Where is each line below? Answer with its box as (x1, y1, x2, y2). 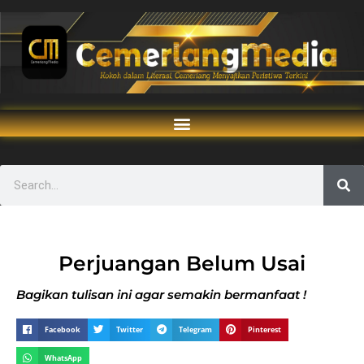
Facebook (45, 324, 81, 335)
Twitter (116, 324, 144, 335)
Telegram (179, 324, 213, 335)
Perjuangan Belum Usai (58, 251, 305, 275)
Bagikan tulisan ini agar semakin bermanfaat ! (16, 287, 306, 302)
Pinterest (248, 324, 282, 335)
